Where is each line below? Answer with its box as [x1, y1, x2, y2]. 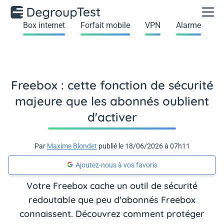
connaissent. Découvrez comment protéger [19, 208, 204, 219]
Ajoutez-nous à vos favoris [75, 161, 157, 169]
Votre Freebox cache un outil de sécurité [26, 180, 197, 191]
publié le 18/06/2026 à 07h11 [96, 142, 190, 150]
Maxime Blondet [46, 142, 97, 150]
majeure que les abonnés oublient [15, 93, 209, 108]
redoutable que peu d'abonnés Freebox [28, 194, 195, 205]
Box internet [23, 20, 65, 30]
